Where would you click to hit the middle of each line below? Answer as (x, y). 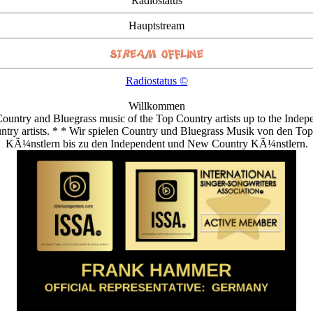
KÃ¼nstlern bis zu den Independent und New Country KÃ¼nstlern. (156, 144)
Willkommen (156, 106)
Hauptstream (156, 26)
